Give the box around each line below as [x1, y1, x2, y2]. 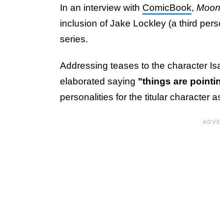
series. [60, 33, 90, 44]
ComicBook [142, 2, 192, 13]
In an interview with [60, 2, 142, 13]
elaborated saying [60, 76, 138, 86]
